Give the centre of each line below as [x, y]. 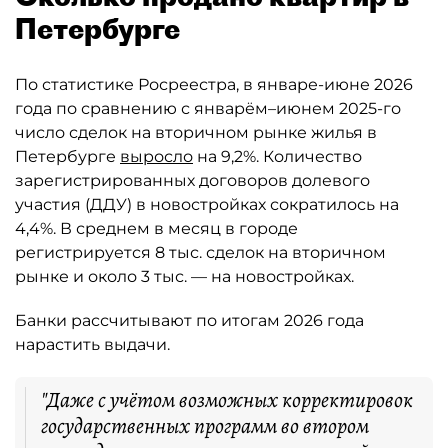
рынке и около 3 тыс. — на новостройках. [184, 276]
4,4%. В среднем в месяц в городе [156, 228]
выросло [156, 156]
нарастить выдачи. [92, 344]
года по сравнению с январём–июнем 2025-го [208, 108]
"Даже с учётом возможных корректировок [227, 400]
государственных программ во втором [205, 426]
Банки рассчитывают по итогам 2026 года [189, 320]
